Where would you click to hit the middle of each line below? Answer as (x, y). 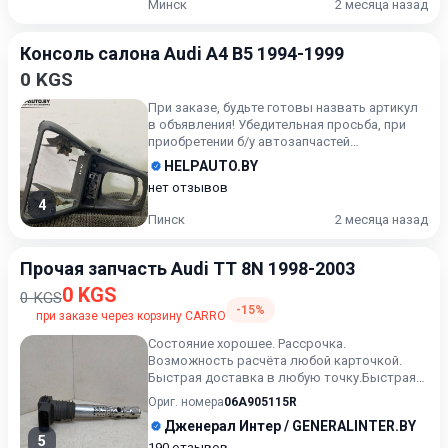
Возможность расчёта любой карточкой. (275, 360)
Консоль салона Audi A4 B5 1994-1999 (182, 53)
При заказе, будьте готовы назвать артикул (283, 107)
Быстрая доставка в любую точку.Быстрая (282, 377)
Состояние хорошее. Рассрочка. (247, 343)
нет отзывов (188, 187)
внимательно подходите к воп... (245, 158)
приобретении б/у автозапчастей (249, 141)
